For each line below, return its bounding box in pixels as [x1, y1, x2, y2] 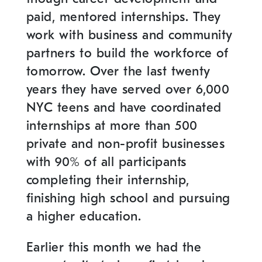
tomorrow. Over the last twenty [26, 63, 211, 79]
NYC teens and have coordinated [26, 99, 222, 115]
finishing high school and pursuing [26, 190, 230, 206]
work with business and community [26, 27, 233, 43]
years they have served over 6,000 [26, 81, 230, 97]
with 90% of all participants [26, 154, 187, 170]
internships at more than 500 [26, 118, 198, 133]
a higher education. [26, 208, 142, 224]
